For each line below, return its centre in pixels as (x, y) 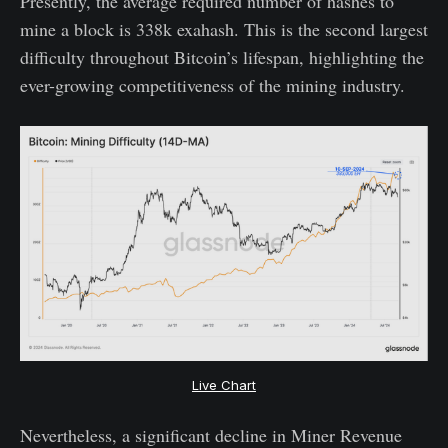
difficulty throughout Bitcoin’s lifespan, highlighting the (222, 56)
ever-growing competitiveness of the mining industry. (212, 84)
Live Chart (224, 384)
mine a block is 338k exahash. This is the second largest (224, 28)
